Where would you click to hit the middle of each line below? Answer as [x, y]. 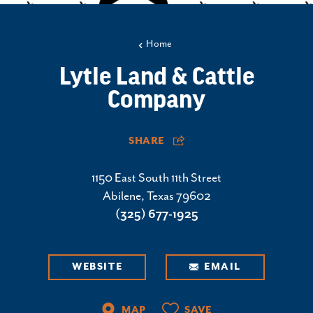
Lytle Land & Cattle [156, 78]
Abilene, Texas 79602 [156, 197]
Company [156, 101]
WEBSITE [97, 267]
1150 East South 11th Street [156, 179]
